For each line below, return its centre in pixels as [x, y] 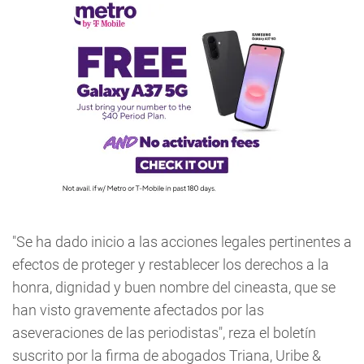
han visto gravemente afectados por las [138, 310]
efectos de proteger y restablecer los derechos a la [171, 264]
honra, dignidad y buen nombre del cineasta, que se [174, 287]
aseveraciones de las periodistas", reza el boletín [164, 333]
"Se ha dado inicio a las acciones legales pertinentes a [182, 242]
